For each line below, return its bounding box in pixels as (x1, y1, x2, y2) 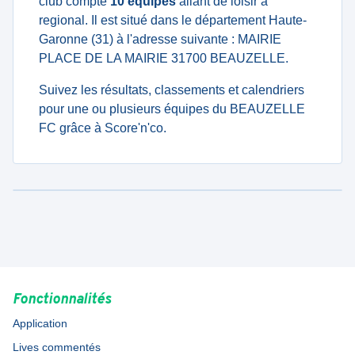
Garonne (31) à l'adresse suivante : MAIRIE (39, 32, 281, 46)
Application (13, 317, 67, 330)
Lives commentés (13, 341, 101, 353)
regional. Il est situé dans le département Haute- (39, 13, 307, 27)
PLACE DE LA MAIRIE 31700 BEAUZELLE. (39, 52, 288, 65)
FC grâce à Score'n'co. (39, 121, 166, 135)
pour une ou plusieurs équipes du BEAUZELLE (39, 102, 305, 116)
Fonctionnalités (13, 291, 111, 309)
